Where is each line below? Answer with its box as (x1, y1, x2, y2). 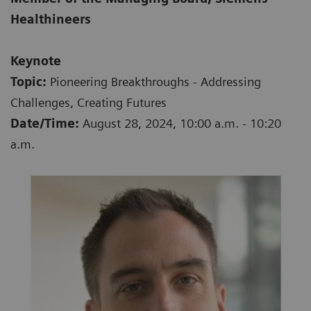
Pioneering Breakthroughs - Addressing (50, 74, 261, 90)
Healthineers (10, 12, 91, 27)
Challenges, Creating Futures (10, 95, 167, 110)
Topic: (10, 74, 50, 90)
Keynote (10, 53, 61, 69)
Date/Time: (10, 116, 83, 131)
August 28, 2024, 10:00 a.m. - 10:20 (83, 116, 281, 131)
